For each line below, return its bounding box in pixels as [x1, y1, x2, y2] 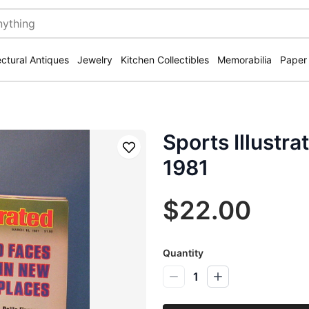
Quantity [163, 247, 203, 259]
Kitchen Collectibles [121, 54, 209, 66]
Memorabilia [217, 54, 272, 66]
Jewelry [77, 54, 112, 66]
